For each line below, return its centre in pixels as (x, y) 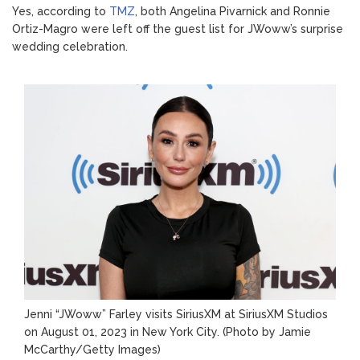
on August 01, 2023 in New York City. (123, 332)
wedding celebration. (70, 46)
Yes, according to (61, 11)
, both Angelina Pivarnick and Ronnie (233, 11)
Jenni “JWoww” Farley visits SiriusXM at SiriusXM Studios (176, 315)
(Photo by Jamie (267, 332)
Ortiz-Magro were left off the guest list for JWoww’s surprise (178, 29)
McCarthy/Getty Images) (92, 350)
